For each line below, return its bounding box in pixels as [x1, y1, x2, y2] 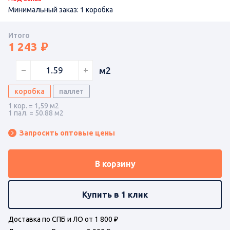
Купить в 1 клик [82, 189, 148, 199]
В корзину [94, 159, 136, 168]
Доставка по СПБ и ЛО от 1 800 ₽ [8, 215, 118, 223]
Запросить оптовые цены [20, 128, 115, 137]
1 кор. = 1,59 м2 [8, 101, 59, 110]
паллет [59, 87, 84, 95]
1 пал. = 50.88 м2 [8, 108, 64, 117]
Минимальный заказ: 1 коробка [8, 5, 113, 14]
